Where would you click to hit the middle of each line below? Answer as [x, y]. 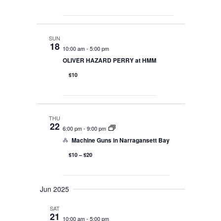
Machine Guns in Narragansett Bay [121, 140]
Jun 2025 [55, 189]
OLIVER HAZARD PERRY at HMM [109, 60]
